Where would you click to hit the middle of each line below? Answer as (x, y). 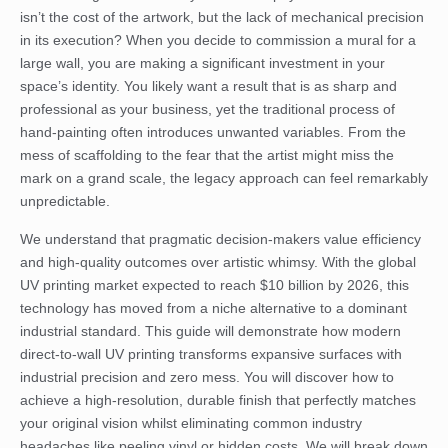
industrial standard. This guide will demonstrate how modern (210, 330)
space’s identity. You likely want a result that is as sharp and (208, 86)
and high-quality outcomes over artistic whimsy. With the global (218, 261)
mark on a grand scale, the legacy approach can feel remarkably (224, 178)
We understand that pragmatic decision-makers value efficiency (220, 238)
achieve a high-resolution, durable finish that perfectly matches (218, 399)
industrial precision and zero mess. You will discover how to (207, 376)
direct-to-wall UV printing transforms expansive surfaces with (211, 353)
